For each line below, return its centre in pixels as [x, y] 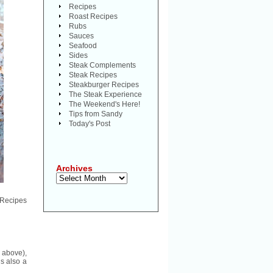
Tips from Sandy [96, 114]
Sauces [81, 36]
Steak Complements [102, 65]
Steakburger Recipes [104, 85]
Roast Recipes [93, 16]
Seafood [83, 46]
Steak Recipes [93, 75]
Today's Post [90, 124]
